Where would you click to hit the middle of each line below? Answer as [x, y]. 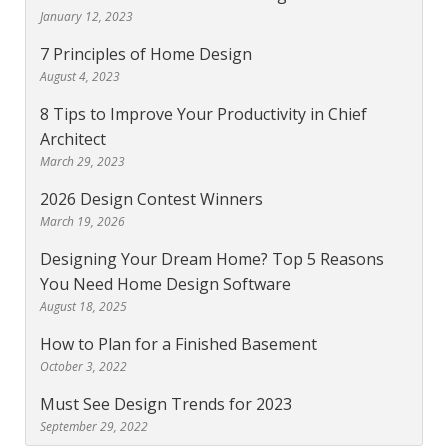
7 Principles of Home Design [146, 53]
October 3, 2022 [83, 366]
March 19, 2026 [82, 221]
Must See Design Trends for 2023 [166, 403]
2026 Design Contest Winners [151, 198]
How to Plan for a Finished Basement [178, 343]
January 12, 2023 [86, 16]
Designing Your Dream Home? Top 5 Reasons [212, 258]
